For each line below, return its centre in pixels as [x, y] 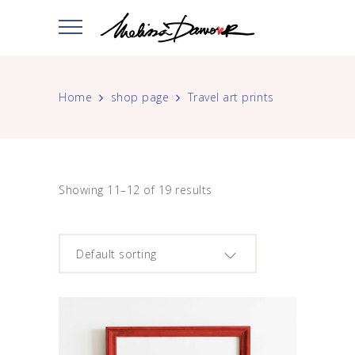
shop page [140, 97]
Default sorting [116, 254]
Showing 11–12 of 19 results [136, 190]
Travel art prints [231, 97]
